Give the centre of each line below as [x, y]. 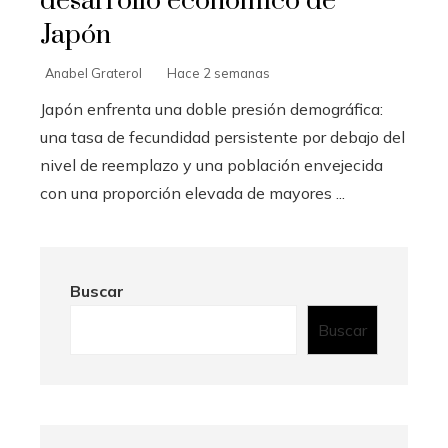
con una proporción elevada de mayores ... [192, 192]
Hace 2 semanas [218, 72]
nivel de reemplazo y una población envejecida [211, 164]
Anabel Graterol [93, 72]
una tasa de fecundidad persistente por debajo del [222, 136]
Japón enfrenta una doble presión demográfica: [211, 108]
